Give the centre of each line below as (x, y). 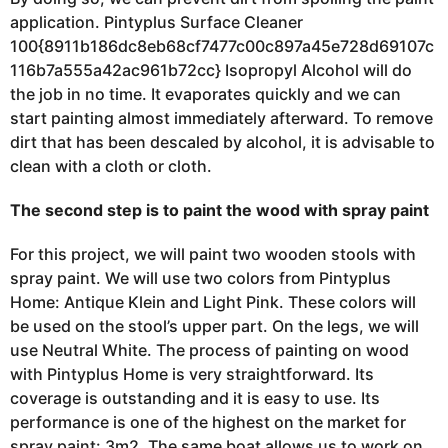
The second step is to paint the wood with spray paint (219, 210)
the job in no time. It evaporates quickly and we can (205, 94)
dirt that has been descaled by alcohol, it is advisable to (222, 142)
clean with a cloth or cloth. (111, 166)
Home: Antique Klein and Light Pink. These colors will (213, 302)
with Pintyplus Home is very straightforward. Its (192, 374)
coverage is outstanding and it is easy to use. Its (195, 398)
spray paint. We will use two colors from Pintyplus (200, 278)
